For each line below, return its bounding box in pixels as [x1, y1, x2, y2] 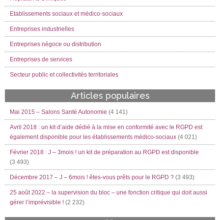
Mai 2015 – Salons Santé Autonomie [10, 109, 107, 115]
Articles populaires [70, 90, 150, 101]
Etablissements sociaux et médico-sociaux [10, 10, 123, 17]
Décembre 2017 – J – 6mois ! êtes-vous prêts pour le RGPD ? [10, 174, 174, 181]
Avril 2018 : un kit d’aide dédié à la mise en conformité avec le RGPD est [10, 124, 202, 131]
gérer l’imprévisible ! [10, 199, 64, 206]
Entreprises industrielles [10, 26, 74, 32]
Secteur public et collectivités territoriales [10, 71, 118, 78]
